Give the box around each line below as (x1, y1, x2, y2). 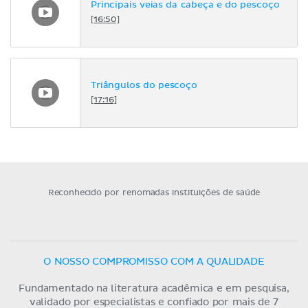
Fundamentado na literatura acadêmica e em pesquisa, (19, 283, 289, 294)
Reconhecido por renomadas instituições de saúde (47, 188, 261, 197)
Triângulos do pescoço (91, 81, 197, 91)
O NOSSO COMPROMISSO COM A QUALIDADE (43, 256, 265, 267)
